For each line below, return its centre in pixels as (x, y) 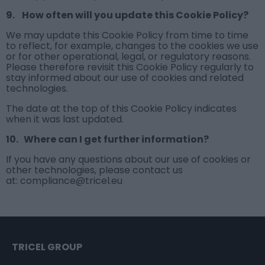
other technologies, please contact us (94, 170)
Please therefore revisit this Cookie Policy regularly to (130, 67)
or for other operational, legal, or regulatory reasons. (128, 57)
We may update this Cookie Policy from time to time (127, 35)
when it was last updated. (65, 119)
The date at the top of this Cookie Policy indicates (121, 109)
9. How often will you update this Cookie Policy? (127, 15)
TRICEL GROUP (47, 247)
